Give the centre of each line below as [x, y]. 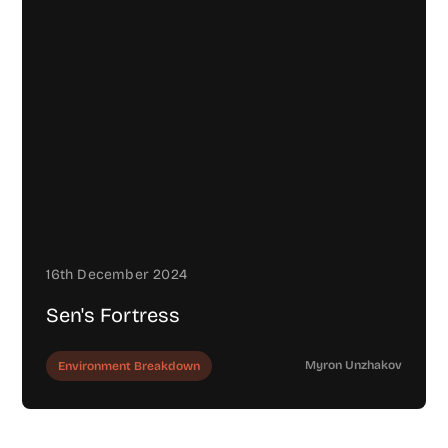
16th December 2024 [117, 274]
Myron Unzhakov [353, 364]
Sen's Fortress [113, 314]
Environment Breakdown [129, 365]
